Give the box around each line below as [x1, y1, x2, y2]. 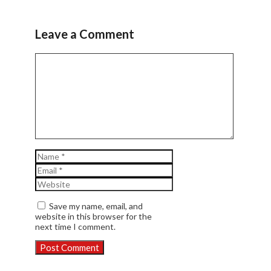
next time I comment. [35, 221, 116, 232]
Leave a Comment [35, 26, 134, 41]
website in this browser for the [35, 211, 152, 221]
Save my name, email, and [49, 200, 143, 211]
